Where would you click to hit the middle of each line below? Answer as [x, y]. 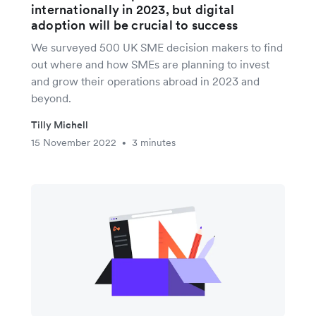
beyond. [51, 98]
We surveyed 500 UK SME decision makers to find [157, 47]
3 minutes [154, 142]
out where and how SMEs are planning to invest [150, 64]
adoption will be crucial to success [134, 25]
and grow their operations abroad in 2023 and [145, 81]
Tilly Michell [60, 124]
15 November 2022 [74, 142]
